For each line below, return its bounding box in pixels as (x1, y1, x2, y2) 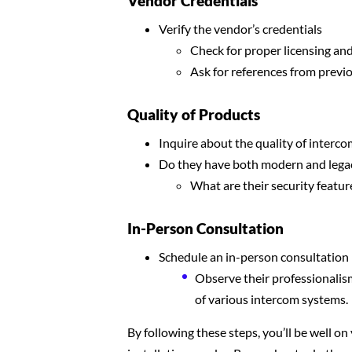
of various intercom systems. (195, 291, 348, 306)
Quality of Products (127, 105, 260, 123)
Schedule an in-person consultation (159, 249, 349, 264)
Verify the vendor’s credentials (159, 21, 322, 36)
